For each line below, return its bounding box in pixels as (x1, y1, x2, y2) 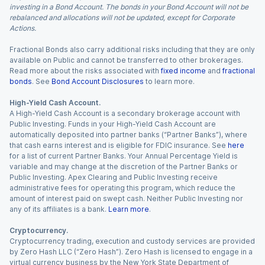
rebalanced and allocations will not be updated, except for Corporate (9, 13, 235, 22)
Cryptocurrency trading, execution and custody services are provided (9, 237, 255, 245)
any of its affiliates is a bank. (9, 205, 106, 214)
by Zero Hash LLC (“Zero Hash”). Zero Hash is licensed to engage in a (9, 247, 253, 256)
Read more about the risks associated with (9, 66, 159, 75)
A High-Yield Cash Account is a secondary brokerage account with (9, 109, 240, 118)
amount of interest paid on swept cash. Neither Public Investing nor (9, 194, 243, 203)
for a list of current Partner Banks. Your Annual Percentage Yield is (9, 151, 238, 160)
